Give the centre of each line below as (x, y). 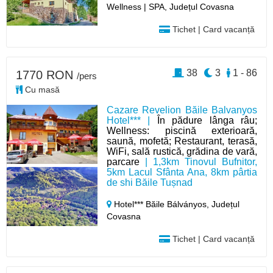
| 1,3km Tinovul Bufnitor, (198, 161)
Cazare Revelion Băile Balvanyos (182, 110)
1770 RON (46, 75)
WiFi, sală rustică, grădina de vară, (182, 151)
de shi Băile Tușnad (150, 182)
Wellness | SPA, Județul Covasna (171, 6)
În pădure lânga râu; (207, 120)
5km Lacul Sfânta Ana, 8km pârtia (182, 172)
